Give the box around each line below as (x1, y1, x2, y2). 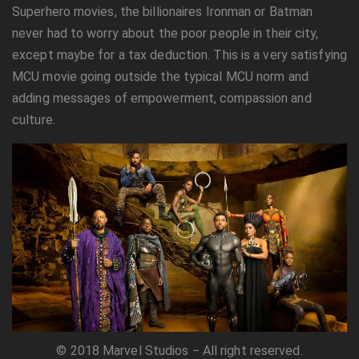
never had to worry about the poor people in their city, (12, 25, 319, 41)
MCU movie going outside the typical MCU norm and (12, 68, 309, 84)
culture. (12, 111, 55, 127)
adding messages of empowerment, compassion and (12, 90, 312, 106)
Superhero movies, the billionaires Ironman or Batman (12, 3, 313, 19)
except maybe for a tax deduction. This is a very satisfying (12, 46, 347, 63)
